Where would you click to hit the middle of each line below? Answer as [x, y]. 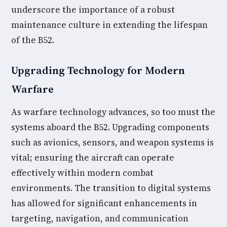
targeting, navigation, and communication [100, 218]
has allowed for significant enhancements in [104, 203]
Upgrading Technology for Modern [98, 70]
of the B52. [33, 40]
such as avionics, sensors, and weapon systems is [112, 142]
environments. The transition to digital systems [111, 188]
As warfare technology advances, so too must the [113, 112]
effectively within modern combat [82, 173]
